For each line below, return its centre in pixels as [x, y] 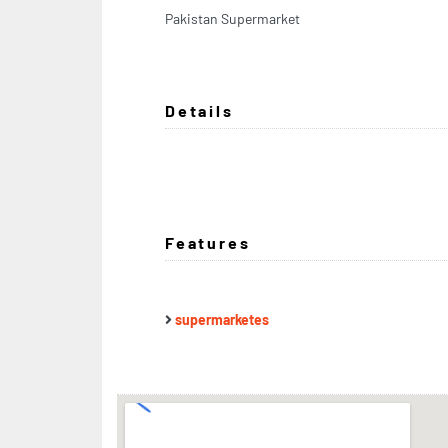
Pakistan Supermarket [232, 18]
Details [199, 110]
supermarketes [222, 319]
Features [208, 242]
